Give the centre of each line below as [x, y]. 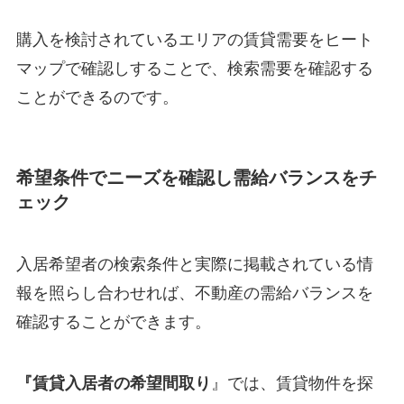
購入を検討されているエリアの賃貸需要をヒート [194, 40]
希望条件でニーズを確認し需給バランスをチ [196, 177]
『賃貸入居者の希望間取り [113, 383]
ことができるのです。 [97, 98]
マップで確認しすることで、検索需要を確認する [194, 69]
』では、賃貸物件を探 [292, 383]
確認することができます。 [113, 321]
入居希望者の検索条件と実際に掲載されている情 [194, 264]
